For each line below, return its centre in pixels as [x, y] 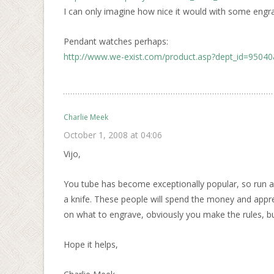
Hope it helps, [91, 244]
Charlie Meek [86, 117]
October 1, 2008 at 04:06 [113, 135]
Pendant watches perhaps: [116, 41]
